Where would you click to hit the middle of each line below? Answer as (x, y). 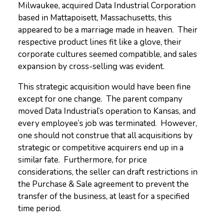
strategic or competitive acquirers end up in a (101, 148)
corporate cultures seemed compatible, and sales (108, 54)
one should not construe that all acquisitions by (106, 136)
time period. (40, 209)
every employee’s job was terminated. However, (108, 123)
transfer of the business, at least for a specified (104, 196)
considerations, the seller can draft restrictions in (108, 172)
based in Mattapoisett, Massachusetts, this (95, 18)
